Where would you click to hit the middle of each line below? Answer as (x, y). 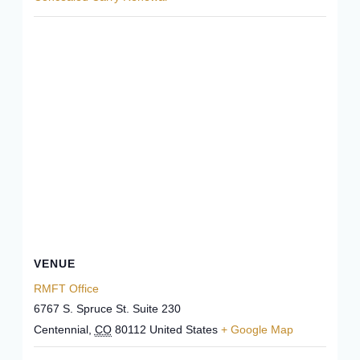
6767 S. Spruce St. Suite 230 (107, 309)
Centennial (61, 329)
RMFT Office (66, 288)
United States (183, 329)
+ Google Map (257, 329)
